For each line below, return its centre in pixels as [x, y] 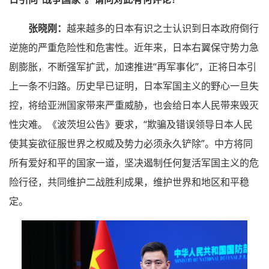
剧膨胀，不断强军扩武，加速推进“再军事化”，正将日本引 [133, 66]
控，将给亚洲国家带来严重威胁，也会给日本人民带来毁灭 [134, 105]
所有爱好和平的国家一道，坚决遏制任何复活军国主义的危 [134, 162]
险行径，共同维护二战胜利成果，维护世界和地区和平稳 [129, 182]
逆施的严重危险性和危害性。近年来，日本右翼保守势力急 [134, 47]
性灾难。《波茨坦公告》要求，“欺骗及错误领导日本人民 [131, 124]
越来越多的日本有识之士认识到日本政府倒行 [163, 28]
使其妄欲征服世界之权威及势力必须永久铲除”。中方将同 [131, 143]
